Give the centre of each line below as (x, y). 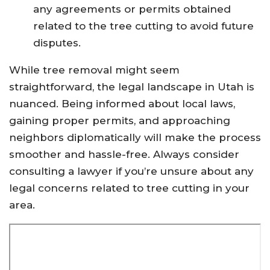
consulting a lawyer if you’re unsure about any (131, 171)
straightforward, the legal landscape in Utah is (132, 87)
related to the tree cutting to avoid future (143, 26)
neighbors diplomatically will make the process (135, 138)
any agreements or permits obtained (132, 9)
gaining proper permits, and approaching (120, 121)
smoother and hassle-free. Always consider (124, 155)
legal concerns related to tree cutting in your (129, 188)
